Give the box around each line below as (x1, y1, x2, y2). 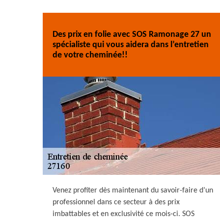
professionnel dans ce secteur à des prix (53, 198, 180, 206)
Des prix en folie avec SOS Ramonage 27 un (53, 29, 211, 39)
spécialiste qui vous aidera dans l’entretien (53, 40, 209, 50)
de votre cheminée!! (53, 50, 128, 60)
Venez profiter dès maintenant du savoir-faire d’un (53, 187, 213, 194)
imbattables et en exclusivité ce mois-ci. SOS (53, 210, 194, 218)
